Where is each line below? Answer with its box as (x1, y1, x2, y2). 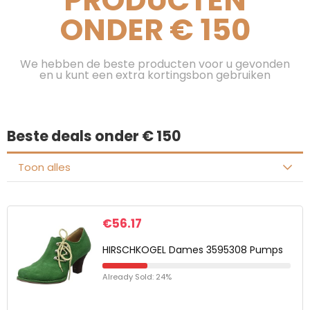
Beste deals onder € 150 (7, 126, 181, 146)
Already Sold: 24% (102, 271, 172, 282)
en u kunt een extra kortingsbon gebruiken (39, 67, 271, 83)
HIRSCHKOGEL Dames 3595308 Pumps (102, 243, 283, 257)
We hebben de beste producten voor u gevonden (20, 56, 290, 72)
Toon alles (18, 160, 71, 174)
